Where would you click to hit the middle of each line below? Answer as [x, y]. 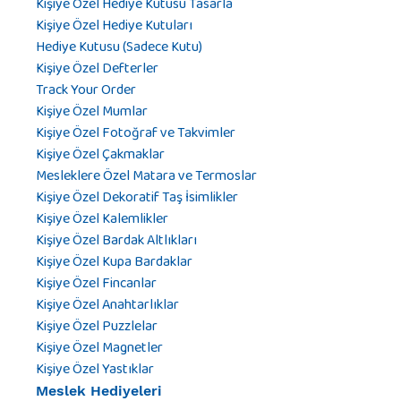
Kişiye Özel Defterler [97, 69]
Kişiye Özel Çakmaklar [100, 155]
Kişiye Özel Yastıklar [95, 370]
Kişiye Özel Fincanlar [96, 284]
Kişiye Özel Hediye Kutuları [114, 26]
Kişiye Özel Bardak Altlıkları [116, 241]
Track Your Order [86, 90]
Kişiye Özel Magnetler [99, 348]
